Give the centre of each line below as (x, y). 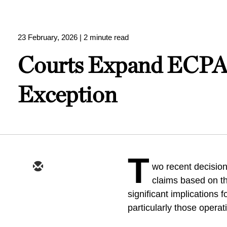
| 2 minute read (104, 37)
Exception (67, 94)
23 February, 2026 (48, 37)
